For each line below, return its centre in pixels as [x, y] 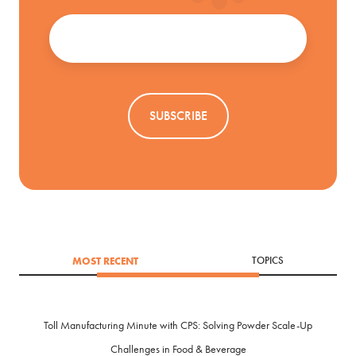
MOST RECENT [106, 261]
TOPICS [267, 261]
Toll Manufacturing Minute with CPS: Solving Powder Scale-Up [178, 326]
